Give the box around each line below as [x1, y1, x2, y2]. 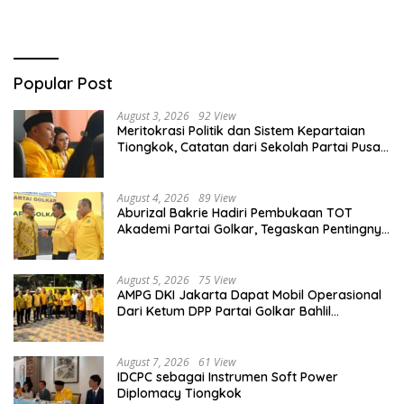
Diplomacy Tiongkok [117, 384, 242, 401]
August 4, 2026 [117, 189, 189, 206]
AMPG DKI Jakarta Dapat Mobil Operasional [117, 286, 381, 303]
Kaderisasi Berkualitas [117, 236, 252, 253]
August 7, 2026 [117, 353, 189, 370]
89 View [198, 189, 236, 206]
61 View [198, 353, 236, 370]
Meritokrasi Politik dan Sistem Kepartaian [117, 122, 365, 139]
